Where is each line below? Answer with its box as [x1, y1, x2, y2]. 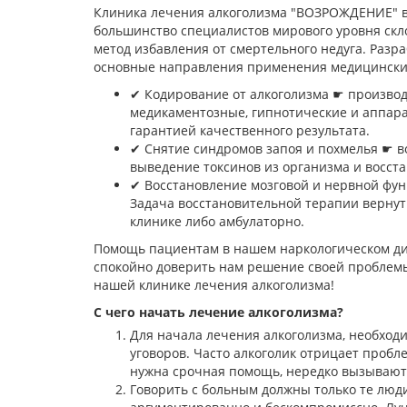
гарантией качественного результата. [130, 122, 370, 140]
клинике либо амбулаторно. [130, 213, 304, 231]
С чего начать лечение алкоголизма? [94, 303, 343, 322]
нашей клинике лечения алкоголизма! [94, 276, 334, 294]
